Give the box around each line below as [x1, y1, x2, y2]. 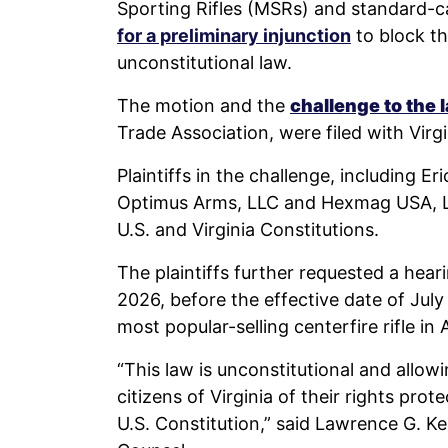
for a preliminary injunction [117, 24, 351, 46]
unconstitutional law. [117, 51, 292, 73]
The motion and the [117, 94, 290, 116]
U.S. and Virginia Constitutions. [117, 218, 379, 240]
